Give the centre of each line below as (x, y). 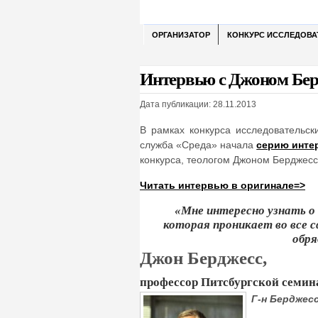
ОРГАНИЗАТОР (181, 35)
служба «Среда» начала (198, 145)
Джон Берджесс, (203, 258)
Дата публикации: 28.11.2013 (198, 105)
